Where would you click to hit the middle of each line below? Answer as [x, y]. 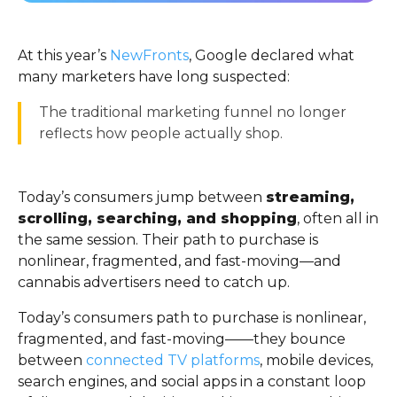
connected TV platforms [173, 361]
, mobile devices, [316, 361]
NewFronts [149, 56]
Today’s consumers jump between [142, 198]
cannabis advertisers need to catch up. [154, 283]
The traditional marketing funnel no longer [193, 113]
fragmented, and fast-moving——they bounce [182, 339]
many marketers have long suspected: [154, 77]
